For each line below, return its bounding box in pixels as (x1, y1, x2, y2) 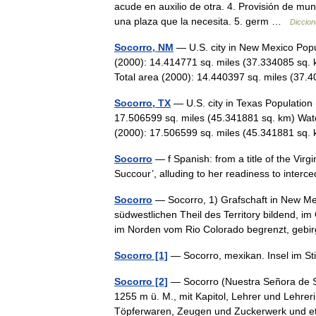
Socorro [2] (114, 276, 168, 287)
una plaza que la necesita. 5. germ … (114, 16, 290, 27)
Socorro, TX (114, 97, 171, 109)
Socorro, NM (114, 42, 174, 53)
